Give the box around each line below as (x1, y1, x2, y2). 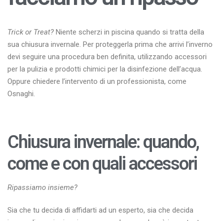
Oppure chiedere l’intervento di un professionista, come (7, 77, 186, 86)
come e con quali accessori (7, 153, 197, 174)
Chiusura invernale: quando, (7, 132, 199, 152)
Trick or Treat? (7, 28, 54, 37)
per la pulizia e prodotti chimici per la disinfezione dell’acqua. (7, 65, 202, 74)
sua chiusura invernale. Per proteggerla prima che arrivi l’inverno (7, 40, 213, 49)
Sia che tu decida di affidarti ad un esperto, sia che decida (7, 205, 193, 215)
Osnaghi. (7, 89, 35, 98)
